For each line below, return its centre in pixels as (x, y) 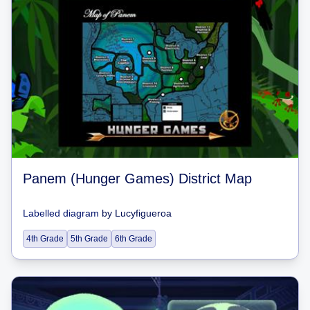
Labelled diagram (61, 213)
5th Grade (89, 238)
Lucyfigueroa (143, 213)
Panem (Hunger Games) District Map (137, 178)
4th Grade (45, 238)
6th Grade (134, 238)
